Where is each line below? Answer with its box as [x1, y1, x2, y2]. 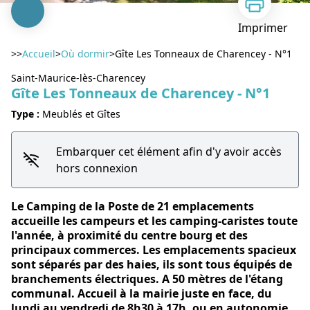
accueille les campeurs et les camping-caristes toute [11, 213, 298, 228]
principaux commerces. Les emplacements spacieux [11, 242, 296, 257]
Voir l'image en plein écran [154, 119, 293, 134]
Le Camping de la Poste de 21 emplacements [11, 199, 254, 214]
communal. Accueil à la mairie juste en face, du [11, 286, 272, 301]
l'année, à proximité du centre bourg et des [11, 228, 248, 243]
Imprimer [238, 20, 288, 35]
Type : [11, 107, 42, 120]
